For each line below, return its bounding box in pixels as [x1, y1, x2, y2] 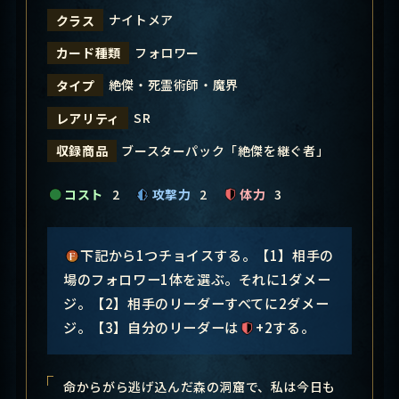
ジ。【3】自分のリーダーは [62, 316, 239, 337]
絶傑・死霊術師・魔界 [108, 76, 239, 94]
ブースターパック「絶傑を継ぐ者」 [121, 141, 330, 159]
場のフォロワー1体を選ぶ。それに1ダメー [62, 268, 331, 289]
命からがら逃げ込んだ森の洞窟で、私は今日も [63, 377, 336, 395]
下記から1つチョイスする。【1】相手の [80, 244, 334, 265]
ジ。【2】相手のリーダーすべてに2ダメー [62, 292, 330, 313]
